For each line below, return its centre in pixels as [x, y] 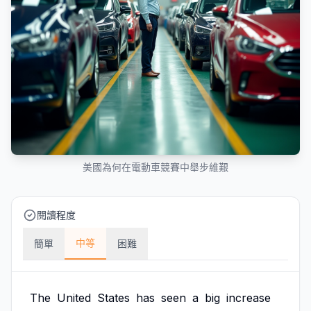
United [74, 298]
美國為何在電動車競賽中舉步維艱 [155, 167]
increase [249, 298]
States [114, 298]
